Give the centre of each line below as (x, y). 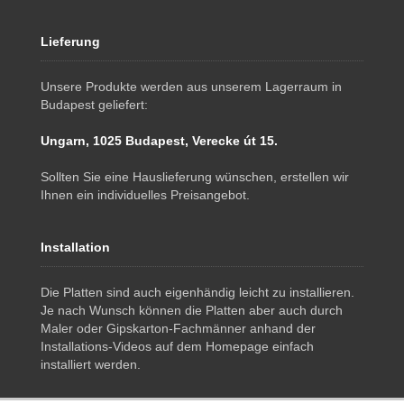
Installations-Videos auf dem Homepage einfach (177, 346)
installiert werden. (91, 364)
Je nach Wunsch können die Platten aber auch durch (192, 310)
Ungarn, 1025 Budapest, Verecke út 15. (159, 141)
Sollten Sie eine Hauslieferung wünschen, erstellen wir (195, 177)
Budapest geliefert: (94, 105)
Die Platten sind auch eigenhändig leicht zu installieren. (197, 292)
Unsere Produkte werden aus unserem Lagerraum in (191, 87)
